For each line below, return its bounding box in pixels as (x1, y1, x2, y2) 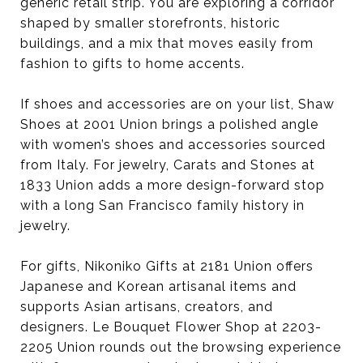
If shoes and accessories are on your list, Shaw (20, 96, 335, 112)
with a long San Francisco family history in (20, 197, 305, 213)
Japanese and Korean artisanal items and (20, 278, 297, 294)
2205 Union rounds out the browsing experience (20, 339, 341, 355)
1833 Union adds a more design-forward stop (20, 177, 325, 193)
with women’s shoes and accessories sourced (20, 136, 326, 152)
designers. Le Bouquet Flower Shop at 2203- (20, 318, 322, 335)
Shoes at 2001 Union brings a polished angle (20, 116, 318, 132)
